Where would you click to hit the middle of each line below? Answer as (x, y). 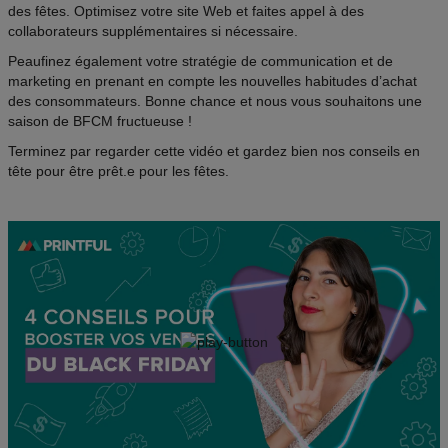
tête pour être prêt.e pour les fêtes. (118, 170)
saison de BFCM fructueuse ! (100, 120)
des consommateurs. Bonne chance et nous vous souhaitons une (215, 100)
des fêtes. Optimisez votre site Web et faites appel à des (186, 10)
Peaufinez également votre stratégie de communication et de (200, 60)
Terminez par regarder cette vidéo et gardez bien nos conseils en (214, 150)
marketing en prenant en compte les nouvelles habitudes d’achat (212, 80)
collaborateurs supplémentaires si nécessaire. (153, 30)
